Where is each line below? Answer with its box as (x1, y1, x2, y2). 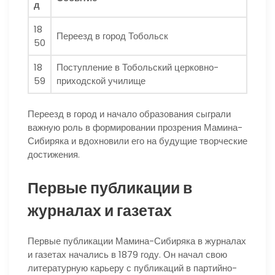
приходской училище (56, 74, 145, 87)
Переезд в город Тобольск (56, 29, 168, 42)
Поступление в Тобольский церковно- (56, 60, 219, 74)
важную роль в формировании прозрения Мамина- (28, 121, 242, 134)
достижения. (28, 148, 80, 161)
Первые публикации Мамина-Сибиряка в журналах (28, 234, 246, 248)
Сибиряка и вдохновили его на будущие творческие (28, 134, 247, 148)
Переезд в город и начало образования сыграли (28, 107, 231, 121)
